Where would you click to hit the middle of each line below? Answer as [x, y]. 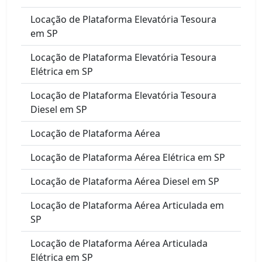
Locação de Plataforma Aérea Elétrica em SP [128, 157]
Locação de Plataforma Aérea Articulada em [127, 205]
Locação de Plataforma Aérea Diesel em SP [125, 181]
